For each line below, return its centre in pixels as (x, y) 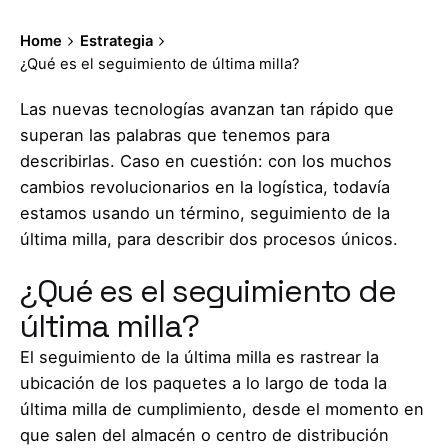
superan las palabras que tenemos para (175, 135)
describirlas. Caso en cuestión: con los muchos (206, 161)
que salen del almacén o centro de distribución (204, 435)
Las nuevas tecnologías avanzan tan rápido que (207, 109)
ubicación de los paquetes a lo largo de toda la (203, 383)
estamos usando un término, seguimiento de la (205, 213)
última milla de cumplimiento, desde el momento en (222, 409)
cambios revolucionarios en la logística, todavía (205, 187)
